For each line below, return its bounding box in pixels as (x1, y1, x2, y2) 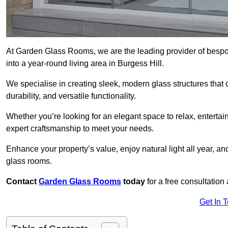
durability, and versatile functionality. (6, 92, 136, 101)
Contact (6, 177, 39, 186)
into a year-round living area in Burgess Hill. (6, 59, 166, 68)
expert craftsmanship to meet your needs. (6, 124, 156, 133)
